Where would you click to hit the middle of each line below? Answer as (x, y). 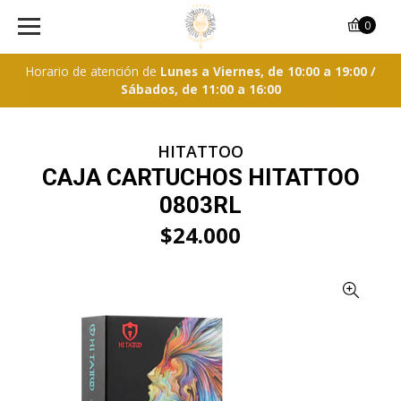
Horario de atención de (93, 71)
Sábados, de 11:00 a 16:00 (200, 89)
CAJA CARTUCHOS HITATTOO (200, 177)
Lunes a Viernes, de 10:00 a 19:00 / (268, 71)
